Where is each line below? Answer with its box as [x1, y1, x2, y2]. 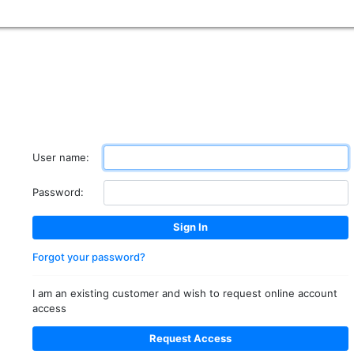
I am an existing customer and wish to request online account [32, 287, 337, 300]
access [32, 302, 66, 315]
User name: [32, 150, 89, 164]
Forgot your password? [32, 250, 145, 264]
